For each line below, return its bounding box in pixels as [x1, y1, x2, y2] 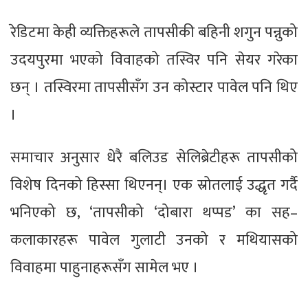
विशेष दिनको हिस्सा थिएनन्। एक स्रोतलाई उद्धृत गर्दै [10, 172, 298, 198]
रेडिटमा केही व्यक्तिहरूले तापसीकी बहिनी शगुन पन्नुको [10, 19, 298, 45]
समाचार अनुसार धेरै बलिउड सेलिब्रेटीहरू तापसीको [10, 144, 298, 170]
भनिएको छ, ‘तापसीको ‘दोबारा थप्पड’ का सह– [10, 199, 298, 225]
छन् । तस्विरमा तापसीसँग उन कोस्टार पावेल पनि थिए [10, 74, 298, 100]
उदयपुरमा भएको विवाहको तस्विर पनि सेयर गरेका [10, 47, 298, 73]
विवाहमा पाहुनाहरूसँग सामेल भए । [10, 254, 199, 280]
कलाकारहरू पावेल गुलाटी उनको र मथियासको [10, 227, 298, 253]
